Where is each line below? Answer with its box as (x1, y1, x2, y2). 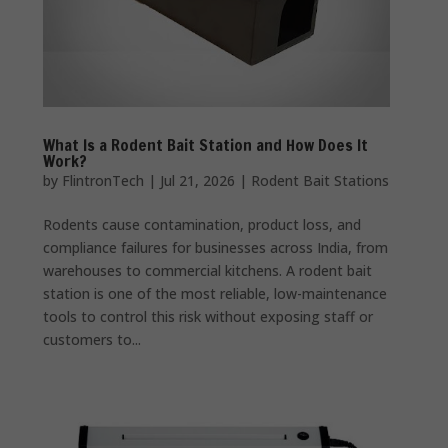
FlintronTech (62, 170, 145, 190)
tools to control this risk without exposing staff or (43, 306, 374, 326)
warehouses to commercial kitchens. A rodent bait (43, 260, 373, 280)
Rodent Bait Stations (251, 170, 390, 190)
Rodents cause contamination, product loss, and (43, 214, 362, 234)
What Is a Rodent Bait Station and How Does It (43, 133, 369, 156)
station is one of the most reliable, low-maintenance (43, 283, 388, 303)
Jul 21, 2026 (160, 170, 236, 190)
